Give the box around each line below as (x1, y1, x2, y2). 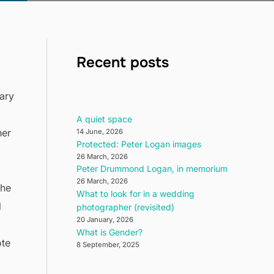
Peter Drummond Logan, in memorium (76, 163, 228, 174)
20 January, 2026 (76, 215, 133, 224)
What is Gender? (76, 226, 143, 237)
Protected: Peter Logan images (76, 138, 201, 149)
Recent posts (76, 53, 169, 72)
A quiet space (76, 113, 132, 124)
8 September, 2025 (76, 240, 139, 249)
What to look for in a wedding (76, 188, 194, 199)
